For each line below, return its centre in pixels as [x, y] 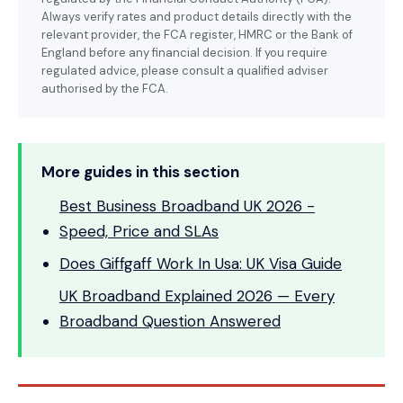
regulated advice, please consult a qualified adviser [185, 71]
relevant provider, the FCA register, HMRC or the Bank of [197, 35]
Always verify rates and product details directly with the [197, 17]
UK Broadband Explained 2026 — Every [197, 296]
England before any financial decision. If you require [184, 53]
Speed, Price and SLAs [139, 231]
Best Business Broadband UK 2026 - [187, 206]
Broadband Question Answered [170, 321]
